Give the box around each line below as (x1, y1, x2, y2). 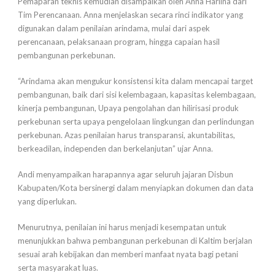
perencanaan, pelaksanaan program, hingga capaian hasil (18, 37, 220, 47)
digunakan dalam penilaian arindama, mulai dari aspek (18, 23, 210, 34)
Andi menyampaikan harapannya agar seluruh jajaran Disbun (18, 169, 233, 180)
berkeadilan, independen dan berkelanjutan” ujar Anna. (18, 144, 213, 154)
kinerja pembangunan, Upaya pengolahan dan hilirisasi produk (18, 103, 239, 114)
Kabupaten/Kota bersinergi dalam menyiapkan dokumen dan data (18, 183, 254, 193)
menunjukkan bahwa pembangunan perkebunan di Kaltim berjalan (18, 236, 252, 246)
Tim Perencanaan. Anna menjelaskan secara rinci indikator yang (18, 10, 243, 20)
